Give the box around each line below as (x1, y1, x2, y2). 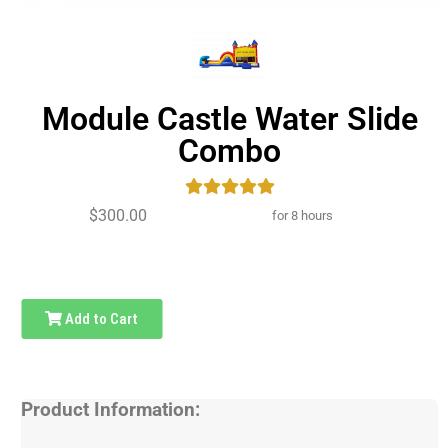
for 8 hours (272, 208, 334, 224)
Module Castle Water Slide (41, 100, 418, 139)
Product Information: (21, 399, 201, 422)
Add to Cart (62, 310, 139, 329)
